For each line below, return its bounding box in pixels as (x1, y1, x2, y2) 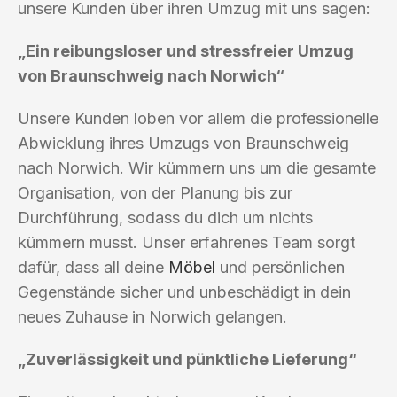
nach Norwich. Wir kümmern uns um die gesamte (18, 158, 376, 177)
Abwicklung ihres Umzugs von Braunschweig (18, 133, 349, 152)
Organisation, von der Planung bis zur (18, 183, 292, 202)
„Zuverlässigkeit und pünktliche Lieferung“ (18, 349, 357, 369)
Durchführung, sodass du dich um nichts (18, 207, 313, 227)
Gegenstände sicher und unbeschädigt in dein (18, 282, 351, 301)
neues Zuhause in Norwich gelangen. (18, 307, 287, 326)
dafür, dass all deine (18, 257, 168, 276)
